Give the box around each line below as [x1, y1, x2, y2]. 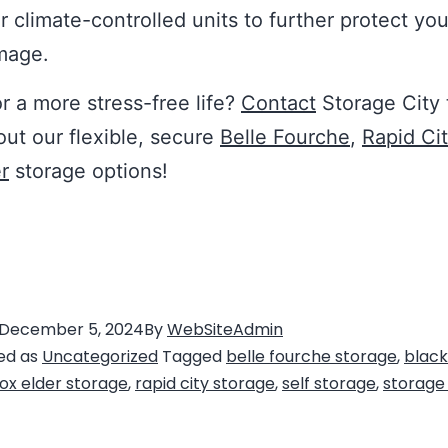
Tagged [162, 345, 226, 368]
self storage [282, 372, 376, 395]
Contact [241, 91, 316, 115]
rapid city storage [135, 372, 275, 395]
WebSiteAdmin [167, 318, 283, 341]
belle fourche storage [226, 345, 397, 368]
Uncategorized [42, 345, 158, 368]
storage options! [9, 159, 168, 183]
